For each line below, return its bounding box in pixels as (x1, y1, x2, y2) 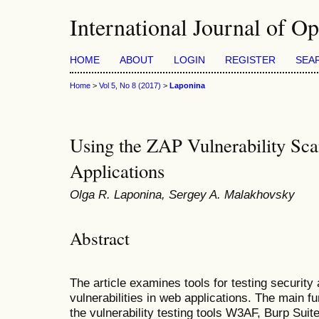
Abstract (70, 226, 130, 250)
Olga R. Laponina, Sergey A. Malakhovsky (70, 187, 295, 202)
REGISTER (225, 55, 276, 66)
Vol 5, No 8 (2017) (99, 81, 161, 90)
